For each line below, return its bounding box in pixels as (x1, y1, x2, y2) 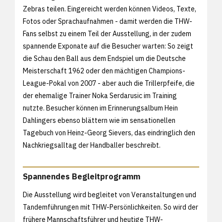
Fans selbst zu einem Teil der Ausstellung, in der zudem (23, 29, 191, 39)
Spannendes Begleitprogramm (23, 171, 140, 182)
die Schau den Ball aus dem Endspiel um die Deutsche (23, 54, 186, 63)
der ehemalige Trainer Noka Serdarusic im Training (23, 91, 177, 101)
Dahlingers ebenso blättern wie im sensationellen (23, 116, 175, 125)
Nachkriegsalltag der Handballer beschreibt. (23, 141, 161, 150)
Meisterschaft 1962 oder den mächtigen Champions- (23, 66, 185, 76)
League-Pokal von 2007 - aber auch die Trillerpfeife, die (23, 79, 195, 88)
